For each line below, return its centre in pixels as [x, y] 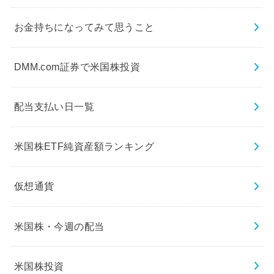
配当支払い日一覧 [54, 107]
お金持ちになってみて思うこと [84, 27]
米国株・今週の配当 [59, 226]
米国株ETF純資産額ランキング [84, 146]
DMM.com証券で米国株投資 [77, 67]
